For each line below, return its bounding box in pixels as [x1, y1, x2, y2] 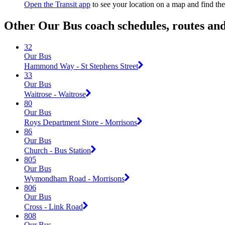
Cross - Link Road [24, 202, 83, 211]
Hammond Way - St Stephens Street [24, 61, 138, 70]
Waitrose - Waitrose [24, 89, 86, 98]
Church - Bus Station [24, 146, 91, 155]
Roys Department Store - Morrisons [24, 118, 137, 127]
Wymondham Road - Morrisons [24, 174, 125, 183]
